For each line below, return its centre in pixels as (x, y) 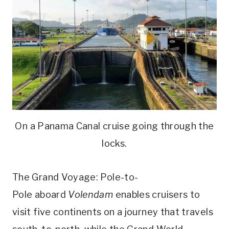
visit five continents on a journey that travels (113, 212)
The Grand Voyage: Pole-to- (75, 177)
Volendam (91, 195)
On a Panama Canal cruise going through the (114, 126)
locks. (114, 144)
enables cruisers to (157, 195)
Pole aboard (40, 195)
